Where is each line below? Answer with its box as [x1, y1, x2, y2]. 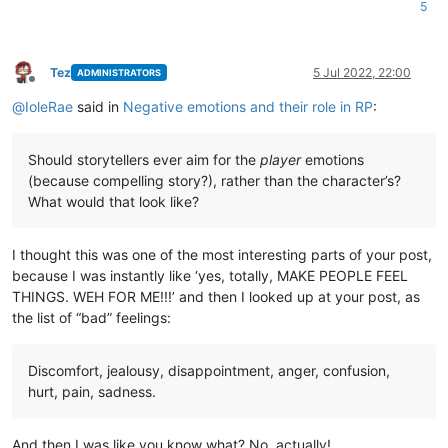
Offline [31, 79, 68, 95]
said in [73, 97, 123, 115]
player [260, 150, 301, 168]
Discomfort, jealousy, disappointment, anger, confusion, [28, 361, 390, 379]
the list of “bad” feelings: [12, 308, 171, 326]
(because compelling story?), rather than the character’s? [28, 171, 401, 189]
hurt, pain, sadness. [28, 382, 156, 400]
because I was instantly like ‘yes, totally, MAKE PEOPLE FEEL [12, 266, 408, 284]
